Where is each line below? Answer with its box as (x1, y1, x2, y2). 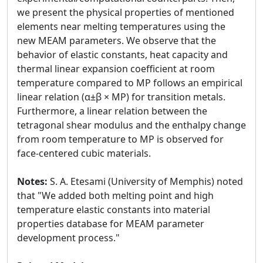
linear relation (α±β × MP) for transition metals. (17, 90, 225, 103)
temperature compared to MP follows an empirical (17, 76, 242, 89)
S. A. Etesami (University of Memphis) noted (50, 175, 243, 188)
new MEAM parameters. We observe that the (17, 34, 216, 47)
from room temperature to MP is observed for (17, 133, 224, 146)
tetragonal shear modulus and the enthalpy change (17, 119, 246, 131)
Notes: (17, 175, 50, 188)
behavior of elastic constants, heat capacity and (17, 48, 228, 61)
